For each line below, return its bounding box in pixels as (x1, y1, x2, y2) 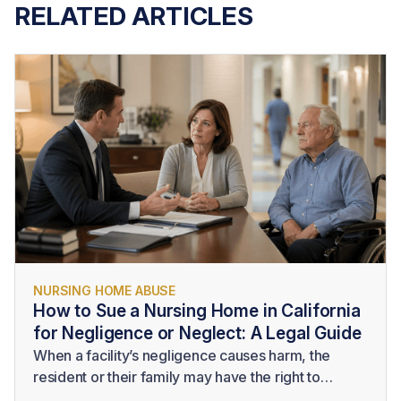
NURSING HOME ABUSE (33, 282, 176, 298)
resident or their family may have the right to (33, 367, 320, 386)
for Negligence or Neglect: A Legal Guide (33, 321, 362, 344)
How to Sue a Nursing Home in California (33, 299, 361, 321)
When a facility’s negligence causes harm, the (33, 346, 331, 364)
